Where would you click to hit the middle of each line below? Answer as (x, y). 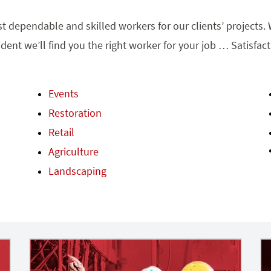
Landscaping (77, 171)
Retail (61, 132)
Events (64, 93)
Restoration (75, 113)
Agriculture (73, 151)
